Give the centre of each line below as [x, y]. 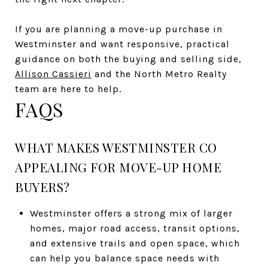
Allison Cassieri [53, 74]
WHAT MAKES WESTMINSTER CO [116, 147]
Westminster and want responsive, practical [122, 44]
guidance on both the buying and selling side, [128, 59]
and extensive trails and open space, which [135, 243]
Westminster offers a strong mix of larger [131, 213]
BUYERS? [42, 186]
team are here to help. [68, 89]
